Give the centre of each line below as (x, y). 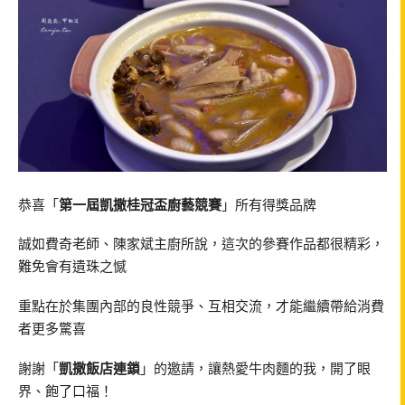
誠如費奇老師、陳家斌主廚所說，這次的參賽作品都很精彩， (201, 244)
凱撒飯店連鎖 (99, 367)
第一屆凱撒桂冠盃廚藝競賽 (140, 204)
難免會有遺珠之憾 (72, 266)
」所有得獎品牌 (269, 204)
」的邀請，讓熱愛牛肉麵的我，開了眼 (255, 367)
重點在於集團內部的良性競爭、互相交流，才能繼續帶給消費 (201, 306)
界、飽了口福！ (66, 390)
